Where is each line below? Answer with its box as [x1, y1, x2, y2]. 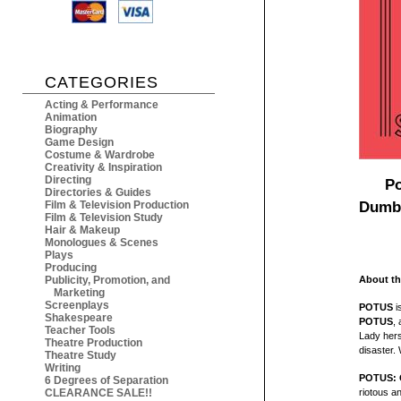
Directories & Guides [45, 186, 151, 200]
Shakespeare [45, 311, 113, 325]
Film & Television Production [45, 199, 189, 212]
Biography [45, 124, 98, 137]
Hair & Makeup [45, 224, 120, 237]
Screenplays [45, 299, 109, 312]
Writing [45, 362, 81, 375]
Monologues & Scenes [45, 236, 158, 250]
